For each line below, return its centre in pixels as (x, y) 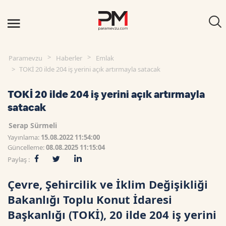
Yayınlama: (24, 137)
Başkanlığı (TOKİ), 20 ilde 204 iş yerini (112, 214)
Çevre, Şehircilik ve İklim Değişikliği (108, 184)
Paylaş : (19, 159)
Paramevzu (25, 58)
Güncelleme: (27, 147)
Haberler (69, 58)
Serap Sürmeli (33, 125)
